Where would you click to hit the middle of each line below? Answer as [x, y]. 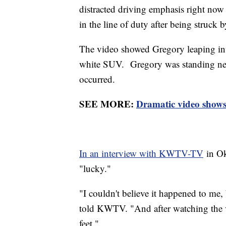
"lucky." [97, 168]
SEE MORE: [108, 103]
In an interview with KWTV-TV [141, 153]
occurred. [99, 79]
